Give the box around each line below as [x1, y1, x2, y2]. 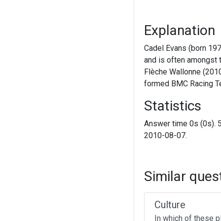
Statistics [144, 98, 201, 114]
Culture [154, 199, 185, 211]
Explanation [144, 22, 215, 38]
